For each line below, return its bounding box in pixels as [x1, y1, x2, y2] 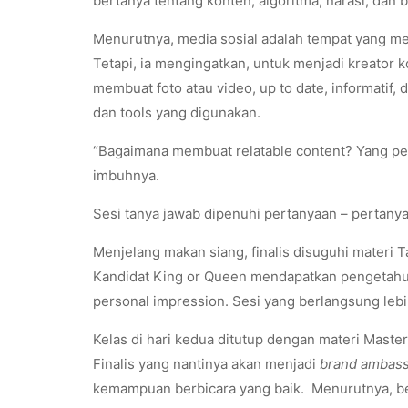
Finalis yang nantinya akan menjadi [93, 354, 320, 372]
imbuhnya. [93, 166, 159, 184]
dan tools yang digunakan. [93, 103, 260, 121]
